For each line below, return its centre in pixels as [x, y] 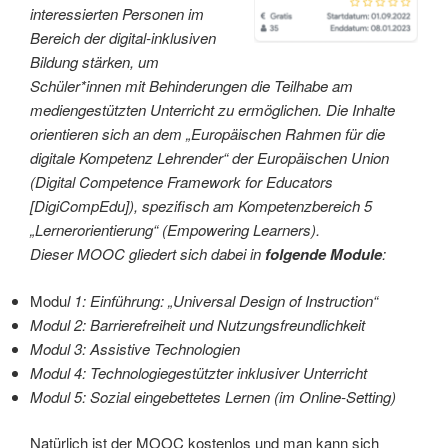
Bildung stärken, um [94, 61]
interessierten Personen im [117, 13]
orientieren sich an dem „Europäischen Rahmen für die [207, 133]
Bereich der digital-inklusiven [123, 37]
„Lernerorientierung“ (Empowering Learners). [175, 229]
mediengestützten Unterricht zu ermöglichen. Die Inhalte [212, 109]
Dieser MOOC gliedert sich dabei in [147, 253]
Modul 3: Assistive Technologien [135, 348]
